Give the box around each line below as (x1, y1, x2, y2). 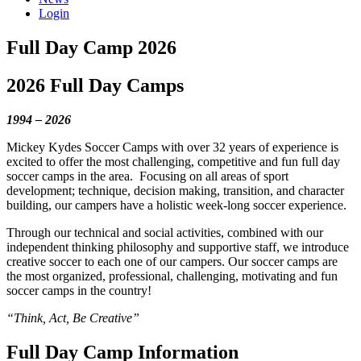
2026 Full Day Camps (6, 74, 184, 96)
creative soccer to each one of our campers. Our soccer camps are (6, 254, 338, 268)
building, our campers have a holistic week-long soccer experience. (6, 197, 346, 212)
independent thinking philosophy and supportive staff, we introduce (6, 239, 349, 254)
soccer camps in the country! (6, 283, 151, 297)
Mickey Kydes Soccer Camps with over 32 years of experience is (6, 139, 338, 154)
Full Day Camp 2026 (6, 36, 176, 58)
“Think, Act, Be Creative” (6, 310, 139, 325)
